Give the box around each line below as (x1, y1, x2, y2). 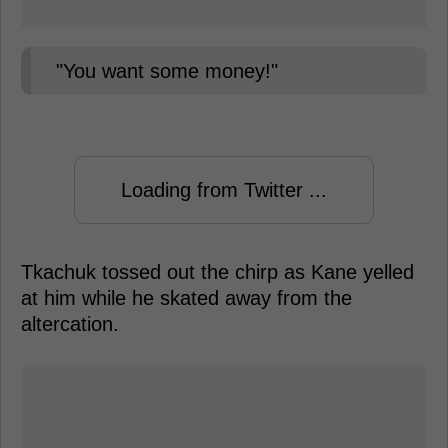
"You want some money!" (56, 60, 278, 82)
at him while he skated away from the (21, 287, 352, 309)
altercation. (21, 313, 119, 335)
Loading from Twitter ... (121, 179, 327, 201)
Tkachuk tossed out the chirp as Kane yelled (21, 261, 414, 283)
